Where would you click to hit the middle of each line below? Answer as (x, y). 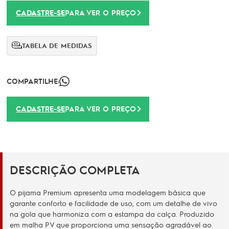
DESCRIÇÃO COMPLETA (75, 170)
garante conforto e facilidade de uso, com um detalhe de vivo (113, 203)
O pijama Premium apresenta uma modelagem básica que (108, 192)
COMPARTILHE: (33, 81)
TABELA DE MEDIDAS (57, 45)
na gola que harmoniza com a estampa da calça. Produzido (112, 214)
